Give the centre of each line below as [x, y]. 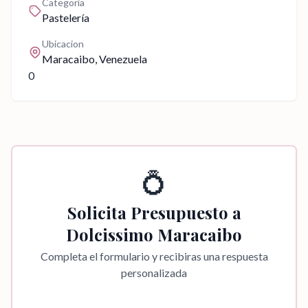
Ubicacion [63, 44]
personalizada [154, 273]
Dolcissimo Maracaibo [154, 234]
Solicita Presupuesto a [154, 212]
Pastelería [66, 18]
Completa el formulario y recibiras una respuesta [154, 256]
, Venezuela [121, 59]
